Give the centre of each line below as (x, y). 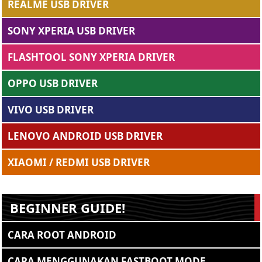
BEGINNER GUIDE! (68, 207)
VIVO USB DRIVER (51, 109)
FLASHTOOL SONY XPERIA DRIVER (91, 57)
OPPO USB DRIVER (53, 83)
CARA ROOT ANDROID (62, 235)
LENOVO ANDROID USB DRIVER (85, 136)
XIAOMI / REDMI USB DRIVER (79, 162)
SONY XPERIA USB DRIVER (71, 30)
